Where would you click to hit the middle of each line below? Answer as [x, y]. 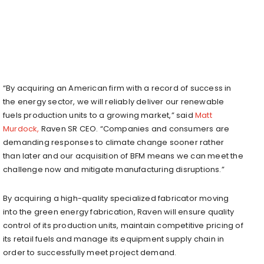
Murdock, [21, 128]
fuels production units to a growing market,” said [99, 115]
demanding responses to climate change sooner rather [114, 142]
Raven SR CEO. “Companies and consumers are [134, 128]
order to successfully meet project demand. [90, 252]
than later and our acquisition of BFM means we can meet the [123, 156]
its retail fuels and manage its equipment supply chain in [114, 239]
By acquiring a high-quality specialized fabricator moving [116, 198]
